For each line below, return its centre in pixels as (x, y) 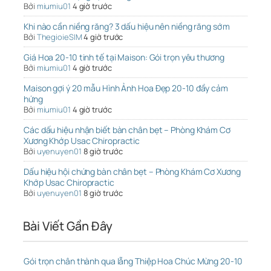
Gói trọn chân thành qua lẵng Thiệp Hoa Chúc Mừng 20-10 (133, 261)
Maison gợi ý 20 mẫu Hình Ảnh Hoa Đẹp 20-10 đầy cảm (126, 88)
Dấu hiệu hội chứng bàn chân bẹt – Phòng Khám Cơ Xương (132, 172)
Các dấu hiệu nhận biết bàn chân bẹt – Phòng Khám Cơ (127, 130)
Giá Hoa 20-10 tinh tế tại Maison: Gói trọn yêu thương (124, 57)
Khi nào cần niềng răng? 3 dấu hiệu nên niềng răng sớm (127, 27)
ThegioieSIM (59, 37)
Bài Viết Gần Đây (68, 226)
